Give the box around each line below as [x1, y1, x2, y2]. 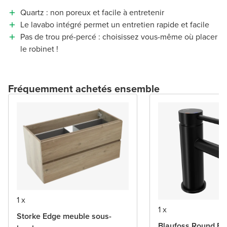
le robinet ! [20, 43, 58, 55]
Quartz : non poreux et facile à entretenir [20, 7, 164, 19]
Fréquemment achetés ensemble [8, 81, 160, 97]
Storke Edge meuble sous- [17, 210, 111, 222]
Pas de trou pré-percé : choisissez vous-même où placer [20, 31, 217, 43]
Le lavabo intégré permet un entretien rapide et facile [20, 19, 209, 31]
